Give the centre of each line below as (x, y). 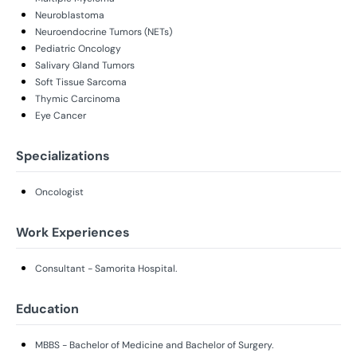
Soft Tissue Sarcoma (81, 82)
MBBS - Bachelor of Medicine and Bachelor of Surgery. (154, 345)
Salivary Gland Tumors (85, 65)
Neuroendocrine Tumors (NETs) (104, 31)
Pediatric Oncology (78, 48)
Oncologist (59, 192)
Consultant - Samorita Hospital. (106, 268)
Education (47, 308)
